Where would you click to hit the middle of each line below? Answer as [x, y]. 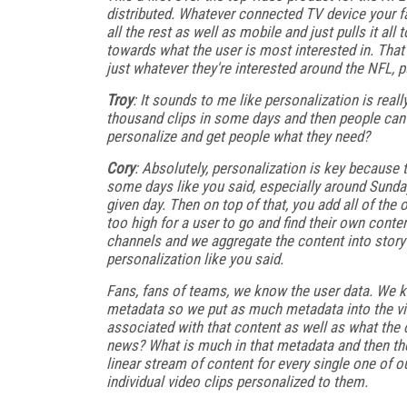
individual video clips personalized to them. [237, 381]
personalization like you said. [195, 258]
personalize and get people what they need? [238, 136]
